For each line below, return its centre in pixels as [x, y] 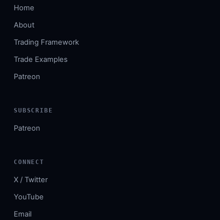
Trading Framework [46, 42]
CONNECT [29, 162]
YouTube [29, 197]
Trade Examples [41, 60]
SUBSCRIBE [33, 110]
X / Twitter [31, 180]
